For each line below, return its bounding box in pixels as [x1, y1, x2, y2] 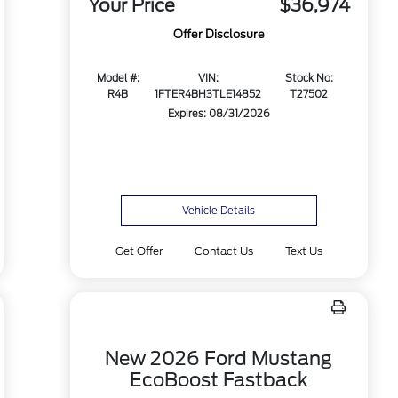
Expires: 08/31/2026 [167, 107, 270, 121]
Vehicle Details [182, 204, 256, 217]
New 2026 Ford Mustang [105, 347, 333, 370]
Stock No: [284, 72, 333, 85]
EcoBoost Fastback [129, 369, 308, 391]
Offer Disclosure [172, 28, 265, 42]
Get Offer [115, 244, 163, 258]
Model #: [96, 72, 139, 85]
